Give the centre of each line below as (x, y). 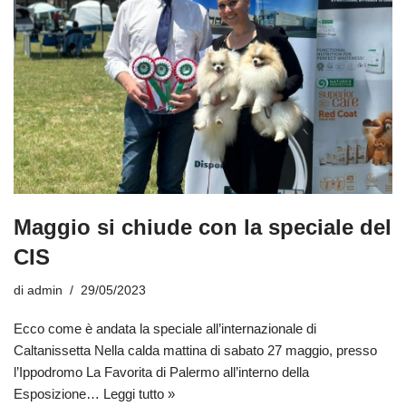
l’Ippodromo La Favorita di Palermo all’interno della (161, 372)
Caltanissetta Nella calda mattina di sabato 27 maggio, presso (195, 351)
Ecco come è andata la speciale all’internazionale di (165, 329)
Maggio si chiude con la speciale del (203, 227)
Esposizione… (58, 394)
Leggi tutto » (139, 394)
